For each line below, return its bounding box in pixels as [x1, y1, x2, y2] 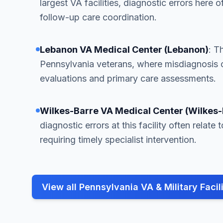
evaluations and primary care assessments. [40, 73, 216, 84]
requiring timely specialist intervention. [40, 134, 197, 145]
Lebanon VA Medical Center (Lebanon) [40, 44, 209, 55]
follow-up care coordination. [40, 12, 157, 22]
